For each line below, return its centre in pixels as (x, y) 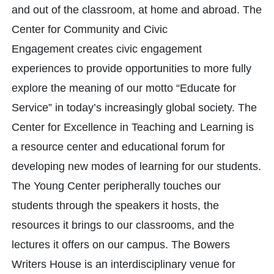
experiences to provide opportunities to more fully (131, 68)
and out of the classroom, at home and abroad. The (137, 10)
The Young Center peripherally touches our (116, 186)
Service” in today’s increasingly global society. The (134, 108)
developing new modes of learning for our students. (136, 166)
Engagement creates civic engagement (107, 49)
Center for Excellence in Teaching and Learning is (133, 127)
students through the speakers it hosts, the (115, 206)
